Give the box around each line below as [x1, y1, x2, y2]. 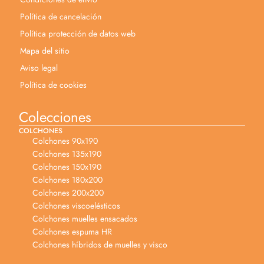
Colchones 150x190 [32, 160, 101, 173]
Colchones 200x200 [32, 186, 104, 199]
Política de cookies [19, 78, 87, 91]
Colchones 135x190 [32, 147, 101, 160]
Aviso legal [19, 61, 58, 74]
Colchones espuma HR [32, 225, 112, 237]
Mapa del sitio [19, 44, 70, 57]
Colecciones [19, 106, 91, 127]
